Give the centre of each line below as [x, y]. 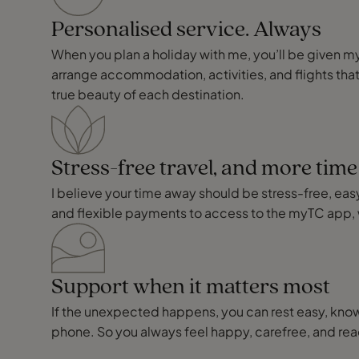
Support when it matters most [191, 287]
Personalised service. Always [186, 30]
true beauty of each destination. [148, 94]
